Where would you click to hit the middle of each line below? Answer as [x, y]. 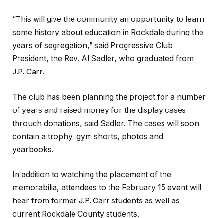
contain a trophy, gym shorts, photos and [88, 136]
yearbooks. [33, 149]
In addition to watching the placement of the [92, 175]
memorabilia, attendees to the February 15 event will [107, 188]
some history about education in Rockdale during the [108, 32]
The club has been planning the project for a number [109, 97]
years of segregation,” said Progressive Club [92, 45]
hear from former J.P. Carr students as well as [96, 201]
